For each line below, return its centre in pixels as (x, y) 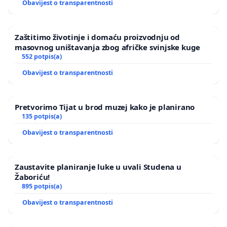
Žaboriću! (32, 177)
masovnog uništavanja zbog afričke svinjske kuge (108, 47)
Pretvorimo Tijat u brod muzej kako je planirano (105, 107)
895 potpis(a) (42, 186)
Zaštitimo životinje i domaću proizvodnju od (97, 37)
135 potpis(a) (42, 117)
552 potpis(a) (42, 57)
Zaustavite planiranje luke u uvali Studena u (98, 167)
